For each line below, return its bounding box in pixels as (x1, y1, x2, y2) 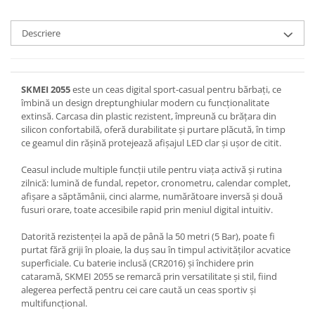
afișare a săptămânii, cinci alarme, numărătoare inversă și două (21, 190, 283, 202)
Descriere (22, 27, 60, 39)
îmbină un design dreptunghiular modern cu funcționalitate (21, 96, 269, 109)
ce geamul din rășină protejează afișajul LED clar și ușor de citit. (21, 136, 281, 149)
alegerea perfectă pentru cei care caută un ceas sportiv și (21, 283, 256, 296)
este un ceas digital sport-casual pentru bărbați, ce (70, 83, 281, 96)
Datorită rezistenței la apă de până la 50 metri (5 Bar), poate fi (21, 230, 275, 243)
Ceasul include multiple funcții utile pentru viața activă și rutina (21, 163, 282, 176)
